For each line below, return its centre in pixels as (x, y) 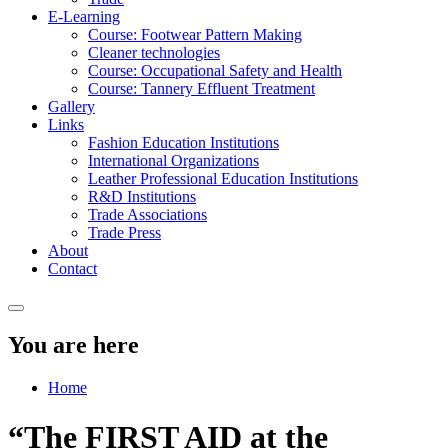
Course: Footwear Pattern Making (195, 35)
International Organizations (173, 161)
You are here (73, 345)
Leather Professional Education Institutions (223, 179)
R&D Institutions (142, 197)
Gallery (71, 107)
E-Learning (84, 17)
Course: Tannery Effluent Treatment (201, 89)
